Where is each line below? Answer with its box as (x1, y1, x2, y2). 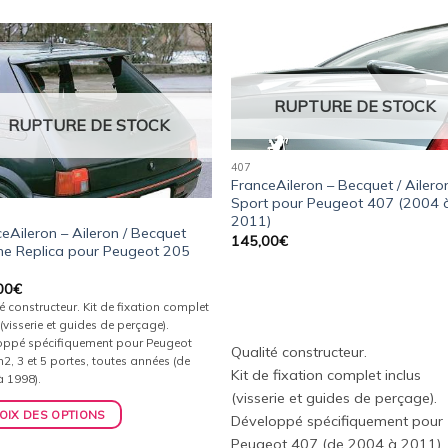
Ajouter (155, 70, 196, 86)
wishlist (154, 98, 197, 114)
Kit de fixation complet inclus (231, 365, 422, 384)
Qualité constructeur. (231, 342, 368, 361)
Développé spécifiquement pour (231, 411, 444, 430)
